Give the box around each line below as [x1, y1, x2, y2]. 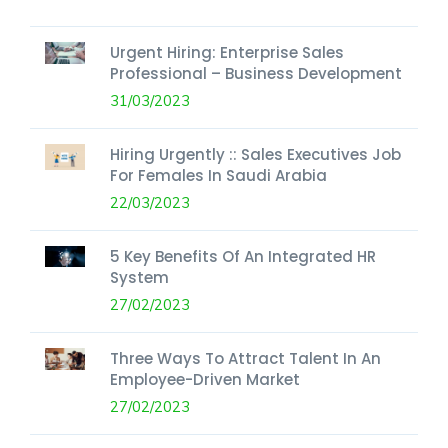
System [110, 266, 169, 288]
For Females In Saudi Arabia [110, 164, 327, 186]
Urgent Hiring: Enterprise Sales [110, 41, 344, 63]
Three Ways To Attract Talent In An [110, 347, 381, 369]
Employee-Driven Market [110, 368, 300, 390]
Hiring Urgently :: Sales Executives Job [110, 143, 401, 165]
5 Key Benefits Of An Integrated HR [110, 245, 376, 267]
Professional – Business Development [110, 62, 402, 84]
